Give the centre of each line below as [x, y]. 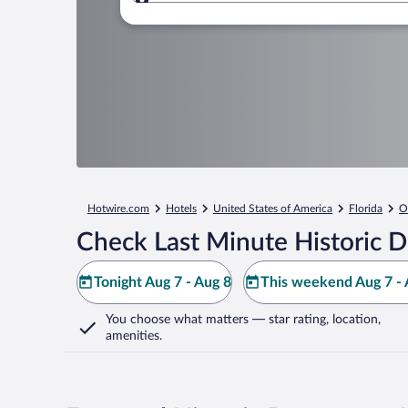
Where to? [205, 10]
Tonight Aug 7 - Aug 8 [163, 282]
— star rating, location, [315, 320]
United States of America [273, 209]
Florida [366, 209]
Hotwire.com [118, 209]
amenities [133, 336]
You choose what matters [177, 320]
